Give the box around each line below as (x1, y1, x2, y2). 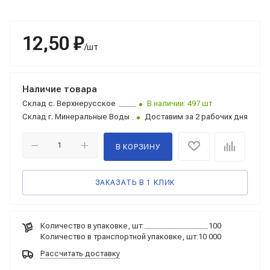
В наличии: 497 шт (147, 99, 212, 108)
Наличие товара (22, 84, 97, 95)
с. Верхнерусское (46, 99, 116, 108)
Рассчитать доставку (40, 249, 120, 258)
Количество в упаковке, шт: (40, 221, 144, 230)
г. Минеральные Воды (46, 112, 130, 121)
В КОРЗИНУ (115, 143, 160, 151)
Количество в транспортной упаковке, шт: (40, 232, 198, 241)
